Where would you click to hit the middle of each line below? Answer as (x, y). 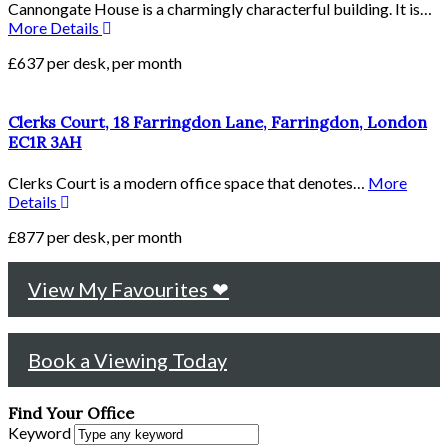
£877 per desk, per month (95, 237)
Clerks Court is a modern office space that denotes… (188, 183)
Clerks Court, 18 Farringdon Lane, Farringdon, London (217, 122)
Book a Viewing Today (127, 360)
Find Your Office (71, 413)
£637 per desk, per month (95, 62)
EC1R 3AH (45, 142)
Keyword (41, 433)
